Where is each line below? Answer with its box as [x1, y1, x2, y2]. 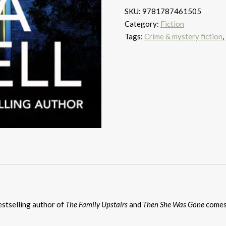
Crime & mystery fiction [144, 32, 222, 41]
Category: [124, 19, 160, 28]
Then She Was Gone [143, 199, 206, 209]
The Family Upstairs [66, 199, 128, 209]
